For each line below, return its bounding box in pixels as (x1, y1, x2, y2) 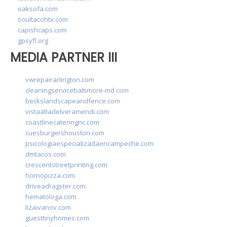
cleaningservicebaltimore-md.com (25, 86, 129, 95)
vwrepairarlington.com (25, 75, 94, 85)
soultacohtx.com (18, 14, 68, 24)
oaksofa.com (18, 4, 58, 13)
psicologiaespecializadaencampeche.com (25, 139, 154, 148)
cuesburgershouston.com (25, 128, 104, 138)
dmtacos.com (25, 149, 66, 159)
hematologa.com (25, 192, 77, 202)
